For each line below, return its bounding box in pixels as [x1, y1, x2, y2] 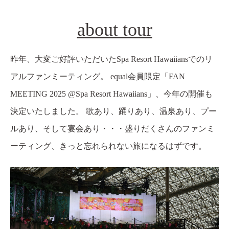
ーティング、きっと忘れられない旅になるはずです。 [10, 142, 207, 151]
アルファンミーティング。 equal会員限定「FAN [10, 72, 185, 81]
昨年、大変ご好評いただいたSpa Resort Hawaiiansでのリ [10, 55, 213, 64]
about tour [77, 19, 152, 40]
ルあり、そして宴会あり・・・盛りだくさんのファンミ [10, 124, 215, 133]
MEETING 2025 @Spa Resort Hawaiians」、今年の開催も [10, 89, 213, 99]
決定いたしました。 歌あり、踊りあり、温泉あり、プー [10, 107, 217, 116]
